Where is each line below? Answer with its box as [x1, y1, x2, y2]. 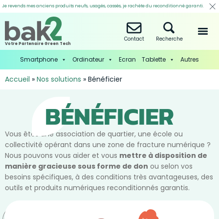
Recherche [156, 35, 183, 43]
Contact [124, 35, 144, 43]
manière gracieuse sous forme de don [5, 161, 148, 172]
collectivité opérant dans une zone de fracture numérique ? [5, 140, 211, 150]
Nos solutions [37, 74, 81, 85]
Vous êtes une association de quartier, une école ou [5, 129, 183, 139]
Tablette [142, 55, 166, 64]
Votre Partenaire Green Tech [5, 41, 71, 47]
